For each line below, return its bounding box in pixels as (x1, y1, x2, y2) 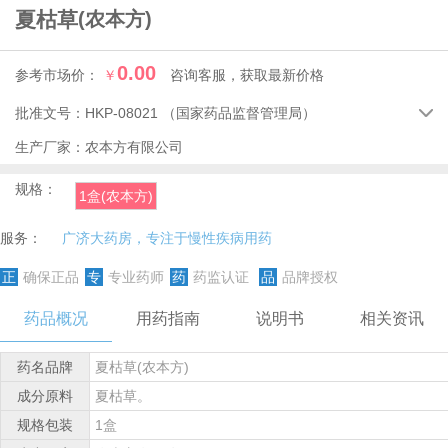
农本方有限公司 (85, 139, 183, 155)
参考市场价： (15, 67, 103, 83)
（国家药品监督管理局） (162, 105, 316, 121)
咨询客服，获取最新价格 (170, 67, 324, 83)
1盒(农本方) (79, 188, 153, 204)
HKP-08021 (85, 105, 162, 121)
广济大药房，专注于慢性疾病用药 (62, 230, 272, 246)
